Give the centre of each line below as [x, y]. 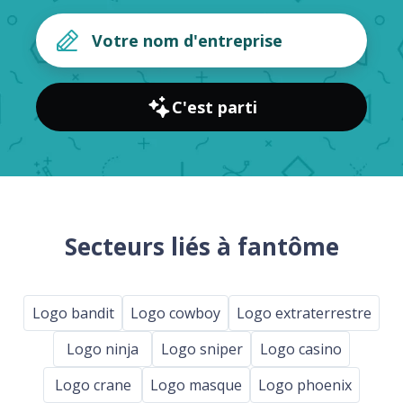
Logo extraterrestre [304, 313]
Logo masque [196, 385]
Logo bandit [73, 313]
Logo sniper [201, 349]
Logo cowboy [175, 313]
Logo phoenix [305, 385]
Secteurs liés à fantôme [201, 247]
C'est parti [214, 107]
